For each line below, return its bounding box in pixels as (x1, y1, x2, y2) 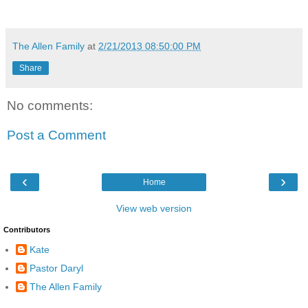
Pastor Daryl (30, 263, 83, 274)
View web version (116, 203, 192, 214)
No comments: (7, 98, 93, 113)
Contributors (3, 225, 50, 234)
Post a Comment (7, 128, 106, 143)
